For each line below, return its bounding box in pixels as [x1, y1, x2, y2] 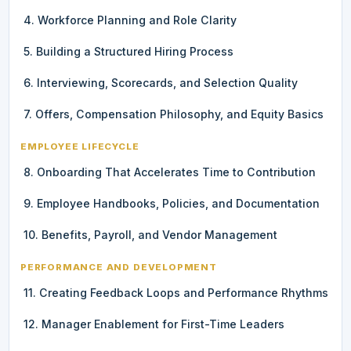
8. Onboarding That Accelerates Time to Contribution [24, 165, 316, 179]
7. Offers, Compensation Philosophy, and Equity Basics [24, 107, 324, 121]
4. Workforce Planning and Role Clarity [24, 13, 237, 27]
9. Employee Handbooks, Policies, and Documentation [24, 196, 320, 210]
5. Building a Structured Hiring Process [24, 44, 233, 58]
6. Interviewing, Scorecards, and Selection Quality [24, 75, 298, 89]
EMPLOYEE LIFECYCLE [20, 140, 139, 152]
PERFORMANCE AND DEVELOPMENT [20, 261, 217, 273]
